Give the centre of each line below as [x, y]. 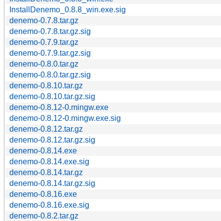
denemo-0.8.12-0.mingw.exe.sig [65, 118]
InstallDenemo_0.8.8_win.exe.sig [68, 9]
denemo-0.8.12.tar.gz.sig [52, 140]
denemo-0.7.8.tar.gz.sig [50, 31]
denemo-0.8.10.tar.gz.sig [52, 96]
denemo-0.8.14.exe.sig [49, 161]
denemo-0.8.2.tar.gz [44, 216]
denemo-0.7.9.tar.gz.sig [50, 53]
